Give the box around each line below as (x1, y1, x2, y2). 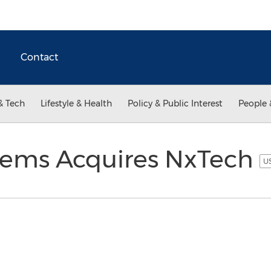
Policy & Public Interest (128, 98, 223, 109)
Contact (21, 51, 58, 63)
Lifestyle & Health (41, 98, 112, 109)
